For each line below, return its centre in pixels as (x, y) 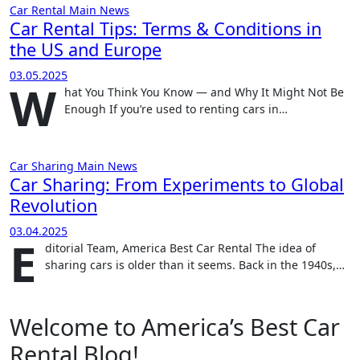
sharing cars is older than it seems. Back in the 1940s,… (195, 265)
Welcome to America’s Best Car (175, 327)
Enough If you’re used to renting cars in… (176, 109)
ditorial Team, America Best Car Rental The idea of (180, 248)
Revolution (53, 205)
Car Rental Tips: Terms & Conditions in (166, 29)
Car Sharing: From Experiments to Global (177, 184)
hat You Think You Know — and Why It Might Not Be (204, 92)
